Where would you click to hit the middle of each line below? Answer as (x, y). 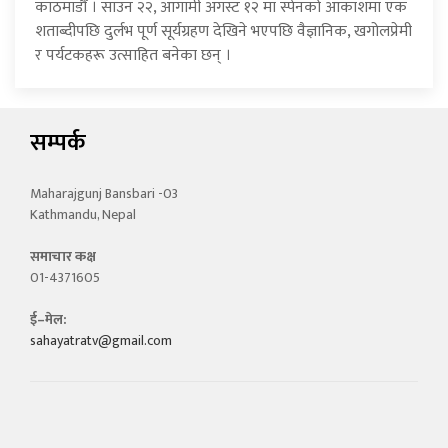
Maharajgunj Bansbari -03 (104, 193)
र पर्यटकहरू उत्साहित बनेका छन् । (133, 55)
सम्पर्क (58, 142)
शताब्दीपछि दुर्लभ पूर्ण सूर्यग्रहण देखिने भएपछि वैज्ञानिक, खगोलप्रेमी (223, 31)
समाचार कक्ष (63, 256)
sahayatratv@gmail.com (101, 340)
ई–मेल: (48, 319)
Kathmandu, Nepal (83, 214)
